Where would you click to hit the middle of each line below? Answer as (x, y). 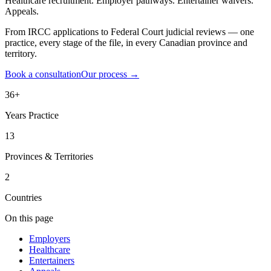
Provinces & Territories (49, 156)
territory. (21, 53)
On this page (29, 218)
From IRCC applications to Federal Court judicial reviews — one (129, 31)
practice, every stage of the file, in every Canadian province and (126, 42)
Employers (50, 238)
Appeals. (22, 11)
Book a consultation (43, 74)
